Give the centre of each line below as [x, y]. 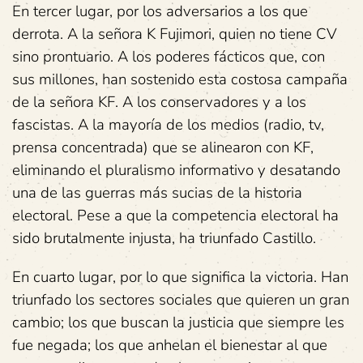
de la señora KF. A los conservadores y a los [159, 102]
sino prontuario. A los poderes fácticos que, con [169, 56]
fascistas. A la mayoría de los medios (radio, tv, [168, 124]
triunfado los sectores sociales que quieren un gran [181, 299]
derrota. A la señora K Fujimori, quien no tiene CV [175, 34]
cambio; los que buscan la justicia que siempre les [178, 322]
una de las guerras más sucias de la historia [157, 192]
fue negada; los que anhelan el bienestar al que [170, 345]
